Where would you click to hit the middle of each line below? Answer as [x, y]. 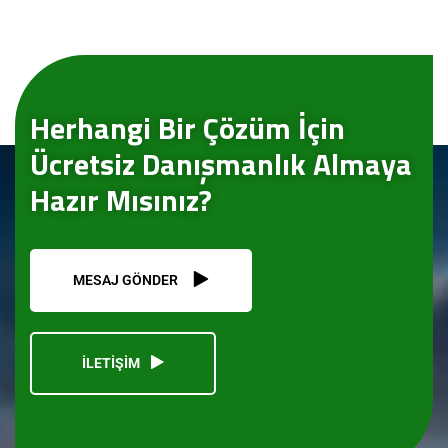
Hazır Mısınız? [121, 199]
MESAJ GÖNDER [125, 280]
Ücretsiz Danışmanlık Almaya [221, 163]
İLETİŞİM [111, 362]
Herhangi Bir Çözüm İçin [187, 127]
